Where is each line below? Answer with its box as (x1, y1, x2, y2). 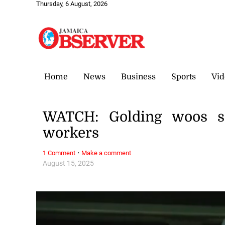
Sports (171, 72, 196, 81)
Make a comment (81, 149, 132, 157)
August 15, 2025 (43, 159, 94, 168)
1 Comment (43, 149, 76, 157)
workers (43, 125, 99, 142)
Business (121, 72, 156, 81)
